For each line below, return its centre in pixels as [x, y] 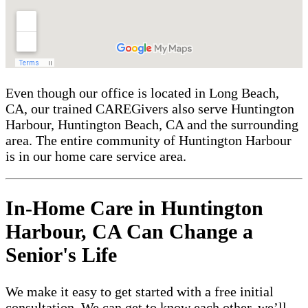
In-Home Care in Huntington [134, 208]
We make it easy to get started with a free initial [140, 292]
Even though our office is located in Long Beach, [142, 93]
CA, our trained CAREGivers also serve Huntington [150, 109]
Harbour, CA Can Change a [129, 232]
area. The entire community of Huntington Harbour [148, 141]
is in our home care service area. [96, 156]
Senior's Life [61, 255]
